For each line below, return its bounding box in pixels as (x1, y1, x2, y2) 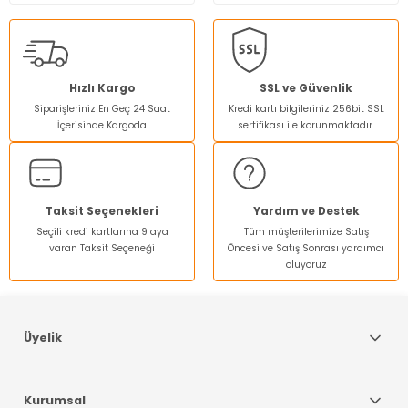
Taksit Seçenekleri (46, 203, 158, 219)
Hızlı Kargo (68, 80, 136, 96)
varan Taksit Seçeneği (49, 240, 155, 255)
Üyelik (24, 329, 62, 345)
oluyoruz (285, 257, 327, 271)
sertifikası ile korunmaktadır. (238, 117, 374, 132)
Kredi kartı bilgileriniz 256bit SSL (228, 101, 384, 116)
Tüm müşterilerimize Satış (243, 224, 369, 239)
